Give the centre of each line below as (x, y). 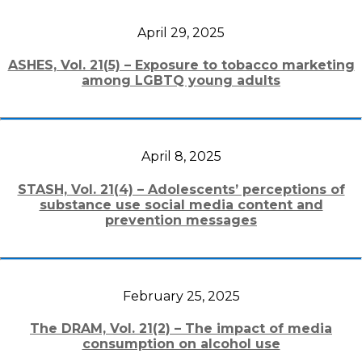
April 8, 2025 (181, 157)
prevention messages (181, 220)
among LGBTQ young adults (181, 81)
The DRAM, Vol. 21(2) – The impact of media (181, 328)
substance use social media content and (181, 204)
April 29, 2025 (181, 33)
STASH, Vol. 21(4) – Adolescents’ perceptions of (181, 189)
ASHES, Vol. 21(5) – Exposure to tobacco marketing (181, 65)
